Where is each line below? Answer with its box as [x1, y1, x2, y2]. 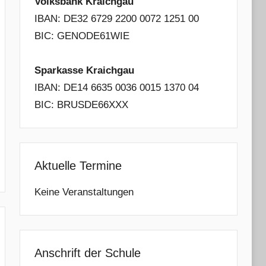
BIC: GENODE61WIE [34, 30, 129, 42]
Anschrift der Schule [34, 246, 141, 259]
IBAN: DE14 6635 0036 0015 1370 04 [34, 82, 199, 93]
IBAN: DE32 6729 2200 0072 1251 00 [34, 13, 199, 24]
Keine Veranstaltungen [34, 186, 134, 198]
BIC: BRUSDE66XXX [34, 99, 128, 110]
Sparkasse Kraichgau [34, 65, 134, 76]
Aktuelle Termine [34, 159, 122, 172]
